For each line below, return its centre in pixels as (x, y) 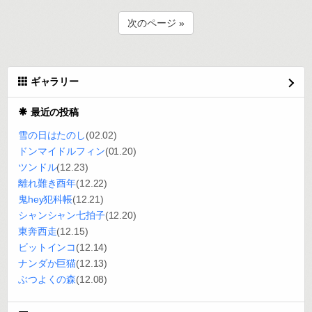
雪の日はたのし (52, 135)
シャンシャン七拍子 (62, 215)
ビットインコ (47, 247)
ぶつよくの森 (47, 279)
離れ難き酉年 (47, 183)
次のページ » (156, 23)
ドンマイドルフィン (62, 151)
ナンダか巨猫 (47, 263)
